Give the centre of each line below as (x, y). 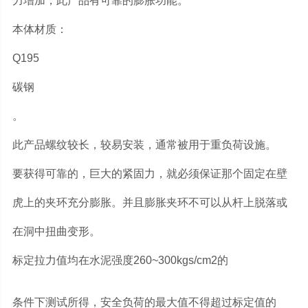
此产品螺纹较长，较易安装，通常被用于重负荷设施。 (144, 145)
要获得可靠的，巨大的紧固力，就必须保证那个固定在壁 (150, 174)
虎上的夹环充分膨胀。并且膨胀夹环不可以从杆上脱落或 (150, 203)
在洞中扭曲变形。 (56, 232)
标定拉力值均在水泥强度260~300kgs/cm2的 (120, 261)
